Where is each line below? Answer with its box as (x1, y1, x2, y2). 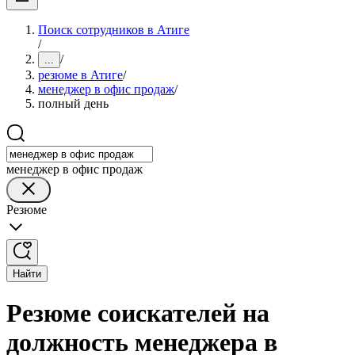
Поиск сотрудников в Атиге (38, 23, 189, 36)
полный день (38, 97, 109, 110)
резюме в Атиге (38, 68, 123, 82)
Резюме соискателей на (6, 299, 269, 328)
